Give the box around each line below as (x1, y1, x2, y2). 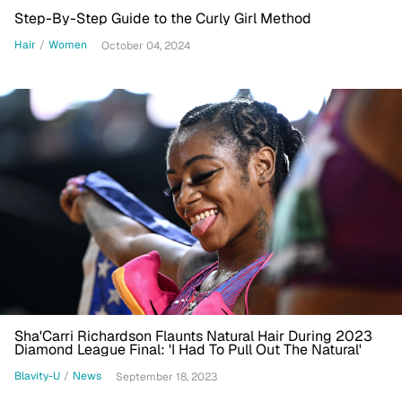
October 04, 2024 (101, 38, 190, 53)
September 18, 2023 (116, 369, 217, 384)
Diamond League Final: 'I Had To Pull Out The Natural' (14, 339, 362, 359)
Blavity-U (14, 369, 60, 384)
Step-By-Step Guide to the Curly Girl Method (14, 8, 311, 28)
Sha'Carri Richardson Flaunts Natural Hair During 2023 (14, 326, 372, 345)
